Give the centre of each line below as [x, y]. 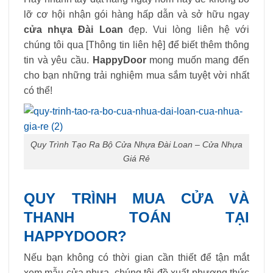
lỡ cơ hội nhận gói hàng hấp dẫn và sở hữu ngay [136, 14]
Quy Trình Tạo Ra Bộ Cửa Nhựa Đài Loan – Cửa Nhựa [136, 145]
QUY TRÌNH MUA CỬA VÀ [136, 198]
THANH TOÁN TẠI [136, 217]
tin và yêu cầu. [58, 60]
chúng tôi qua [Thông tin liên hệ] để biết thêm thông [136, 44]
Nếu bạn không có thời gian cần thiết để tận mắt [136, 258]
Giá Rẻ [136, 159]
